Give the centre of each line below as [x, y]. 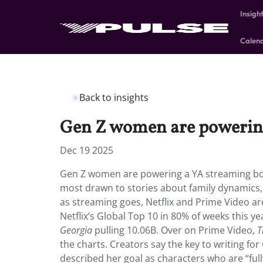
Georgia [77, 230]
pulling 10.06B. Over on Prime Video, [176, 230]
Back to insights [114, 97]
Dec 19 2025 [87, 150]
